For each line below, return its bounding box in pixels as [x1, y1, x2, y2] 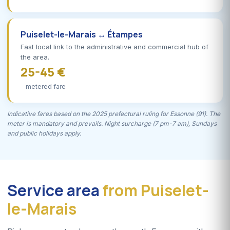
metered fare [26, 82, 66, 90]
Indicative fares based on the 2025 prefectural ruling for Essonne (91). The [7, 109, 220, 118]
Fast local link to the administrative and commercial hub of [21, 42, 208, 51]
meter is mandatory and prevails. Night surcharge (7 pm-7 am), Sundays [7, 119, 217, 127]
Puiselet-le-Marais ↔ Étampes [21, 28, 143, 40]
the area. [21, 52, 49, 61]
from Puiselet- [103, 179, 209, 201]
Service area [7, 179, 103, 201]
